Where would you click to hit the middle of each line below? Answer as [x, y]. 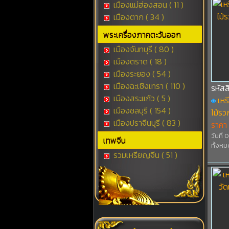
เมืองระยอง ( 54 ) [141, 74]
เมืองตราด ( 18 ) [139, 61]
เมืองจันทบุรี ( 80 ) [142, 49]
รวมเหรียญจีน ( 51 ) [144, 155]
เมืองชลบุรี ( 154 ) [141, 110]
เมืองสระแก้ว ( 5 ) [141, 98]
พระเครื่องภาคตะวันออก [142, 34]
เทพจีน [114, 140]
